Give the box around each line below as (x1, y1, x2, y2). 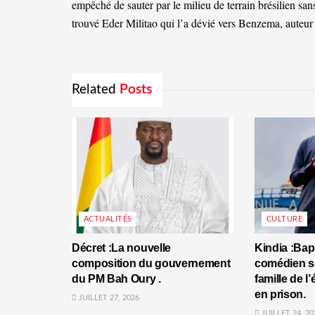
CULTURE (266, 214, 303, 223)
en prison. (254, 288, 306, 300)
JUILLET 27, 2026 (77, 293, 139, 302)
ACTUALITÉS (84, 214, 132, 223)
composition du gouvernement (72, 257, 231, 269)
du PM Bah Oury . (72, 272, 161, 285)
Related (72, 83, 116, 97)
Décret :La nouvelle (72, 241, 171, 254)
